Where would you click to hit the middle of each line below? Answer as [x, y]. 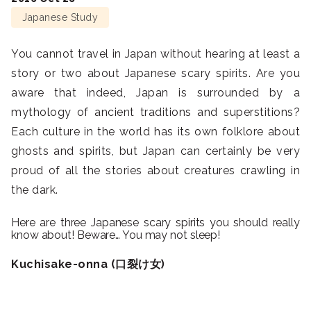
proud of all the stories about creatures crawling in [155, 171]
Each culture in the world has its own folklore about [155, 132]
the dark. [35, 190]
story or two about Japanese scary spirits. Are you [155, 74]
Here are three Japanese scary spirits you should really [155, 223]
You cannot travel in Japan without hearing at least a [155, 54]
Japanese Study [60, 18]
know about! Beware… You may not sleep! [116, 235]
